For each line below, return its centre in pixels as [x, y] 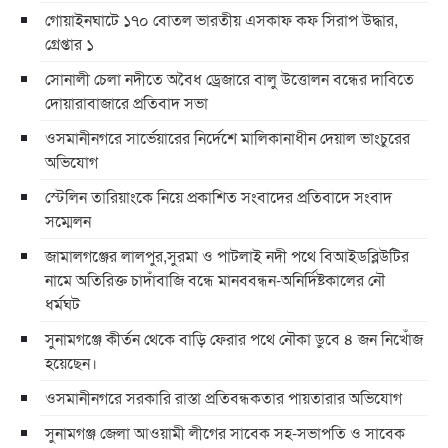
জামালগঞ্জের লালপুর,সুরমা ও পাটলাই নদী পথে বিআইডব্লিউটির [227, 256]
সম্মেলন [68, 221]
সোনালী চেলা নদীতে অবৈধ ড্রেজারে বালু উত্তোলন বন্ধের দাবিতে [229, 79]
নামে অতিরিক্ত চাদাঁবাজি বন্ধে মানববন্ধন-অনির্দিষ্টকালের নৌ [215, 280]
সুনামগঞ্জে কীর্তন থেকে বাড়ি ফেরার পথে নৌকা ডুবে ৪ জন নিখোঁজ [234, 339]
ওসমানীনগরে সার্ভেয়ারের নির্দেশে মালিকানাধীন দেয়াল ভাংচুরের [227, 138]
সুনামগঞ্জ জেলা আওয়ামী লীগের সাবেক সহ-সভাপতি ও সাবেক [225, 433]
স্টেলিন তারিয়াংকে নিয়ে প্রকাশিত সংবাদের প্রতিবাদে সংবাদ [218, 197]
